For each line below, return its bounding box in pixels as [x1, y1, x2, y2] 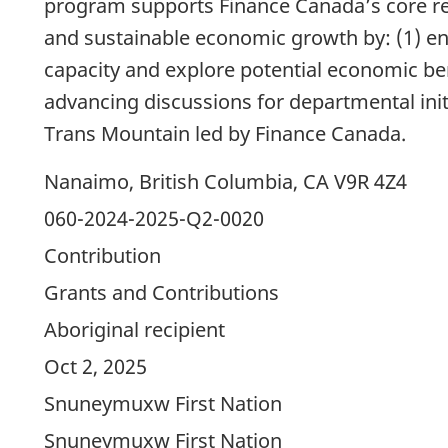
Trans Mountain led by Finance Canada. [44, 119, 411, 147]
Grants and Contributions [44, 279, 279, 307]
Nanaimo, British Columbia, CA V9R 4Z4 [44, 168, 407, 196]
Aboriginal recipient [44, 316, 225, 344]
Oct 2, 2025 [44, 353, 147, 381]
